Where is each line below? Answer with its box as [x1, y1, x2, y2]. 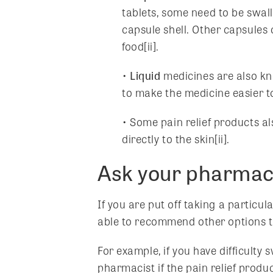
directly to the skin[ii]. [122, 130, 230, 147]
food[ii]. [122, 38, 160, 54]
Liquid [130, 67, 161, 83]
